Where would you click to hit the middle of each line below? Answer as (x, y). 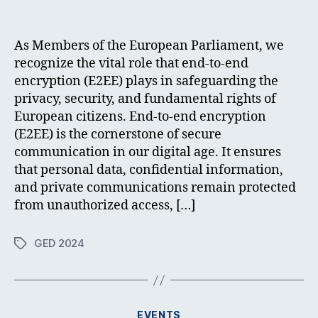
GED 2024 (59, 243)
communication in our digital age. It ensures (148, 153)
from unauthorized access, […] (105, 206)
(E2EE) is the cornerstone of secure (118, 135)
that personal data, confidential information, (149, 170)
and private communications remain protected (155, 188)
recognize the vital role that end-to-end (131, 64)
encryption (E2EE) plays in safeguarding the (146, 82)
